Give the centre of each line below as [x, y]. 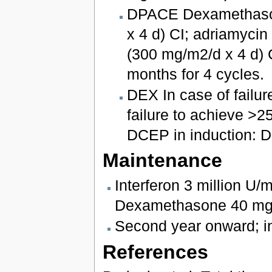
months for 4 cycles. [196, 74]
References [155, 252]
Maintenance [162, 161]
